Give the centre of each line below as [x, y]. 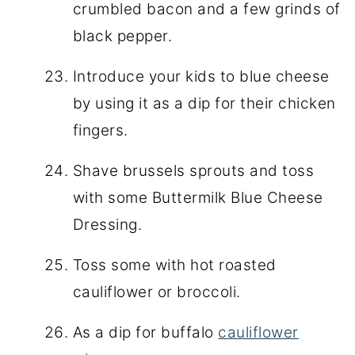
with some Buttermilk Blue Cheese [198, 197]
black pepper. [122, 36]
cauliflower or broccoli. [157, 292]
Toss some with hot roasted [174, 265]
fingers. [100, 130]
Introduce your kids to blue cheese [201, 76]
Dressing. [107, 224]
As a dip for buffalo [145, 332]
